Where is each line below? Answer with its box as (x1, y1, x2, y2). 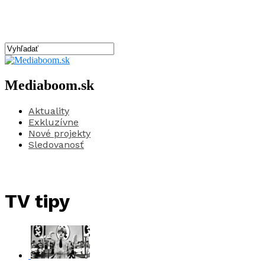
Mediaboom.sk (5, 77, 94, 93)
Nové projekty (28, 127, 91, 139)
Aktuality (28, 105, 69, 117)
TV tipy (5, 190, 70, 213)
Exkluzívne (28, 116, 79, 128)
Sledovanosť (28, 138, 84, 150)
